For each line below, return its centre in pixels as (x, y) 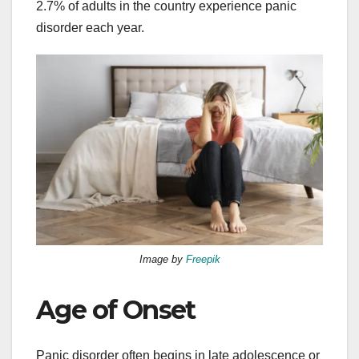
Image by (162, 260)
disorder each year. (90, 27)
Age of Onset (116, 310)
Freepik (203, 260)
